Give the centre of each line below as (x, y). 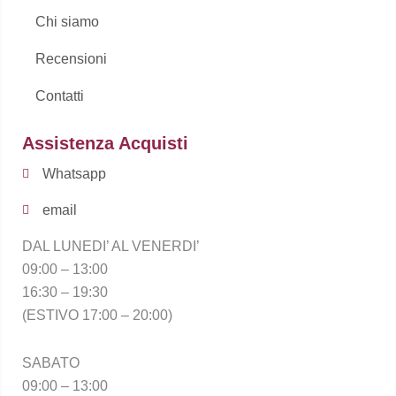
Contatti (60, 96)
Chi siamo (67, 22)
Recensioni (71, 59)
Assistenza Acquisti (105, 144)
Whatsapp (74, 174)
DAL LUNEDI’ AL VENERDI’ (111, 247)
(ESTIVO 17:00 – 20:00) (97, 316)
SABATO (51, 363)
